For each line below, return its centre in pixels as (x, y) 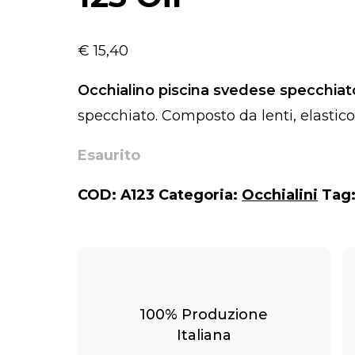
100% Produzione (204, 314)
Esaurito (109, 155)
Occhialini (280, 195)
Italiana (204, 335)
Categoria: (200, 195)
